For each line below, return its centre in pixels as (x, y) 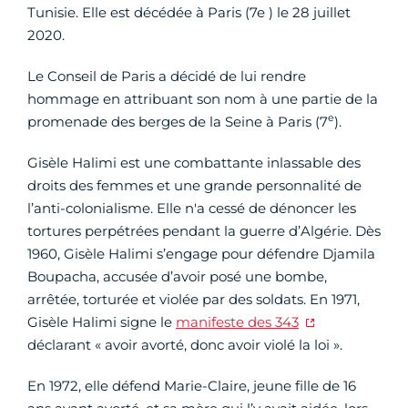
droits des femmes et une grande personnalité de (194, 186)
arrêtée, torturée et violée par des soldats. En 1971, (194, 300)
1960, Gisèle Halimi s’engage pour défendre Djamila (201, 254)
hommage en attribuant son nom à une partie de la (203, 99)
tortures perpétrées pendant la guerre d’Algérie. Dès (204, 231)
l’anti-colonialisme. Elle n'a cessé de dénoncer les (192, 209)
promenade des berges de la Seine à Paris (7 (178, 122)
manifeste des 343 (237, 322)
